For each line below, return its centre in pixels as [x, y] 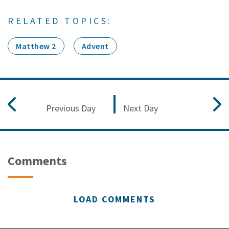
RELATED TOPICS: [60, 20]
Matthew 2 [36, 46]
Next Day [141, 108]
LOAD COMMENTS [114, 199]
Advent [95, 46]
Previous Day [71, 108]
